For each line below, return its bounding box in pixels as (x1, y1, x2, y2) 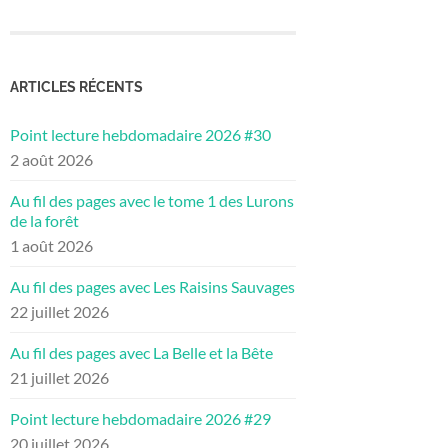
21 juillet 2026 (10, 368, 109, 388)
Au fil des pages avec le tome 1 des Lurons (10, 191, 294, 211)
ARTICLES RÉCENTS (10, 78, 143, 96)
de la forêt (10, 211, 79, 231)
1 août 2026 (10, 236, 93, 256)
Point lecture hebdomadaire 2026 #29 (10, 409, 271, 429)
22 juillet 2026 (10, 302, 109, 322)
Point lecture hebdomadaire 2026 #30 (10, 125, 271, 145)
